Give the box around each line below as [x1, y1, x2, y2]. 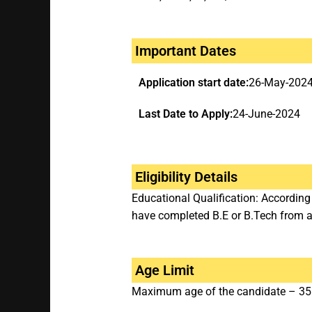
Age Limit [134, 262, 194, 279]
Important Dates [134, 42, 236, 60]
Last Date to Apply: [138, 107, 233, 121]
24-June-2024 [232, 107, 300, 121]
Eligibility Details [134, 169, 237, 186]
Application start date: [138, 76, 249, 90]
